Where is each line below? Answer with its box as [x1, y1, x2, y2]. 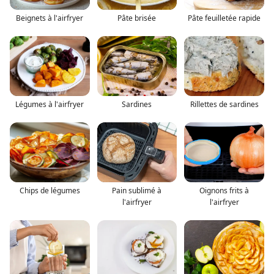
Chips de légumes [19, 185, 80, 196]
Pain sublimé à [112, 185, 162, 196]
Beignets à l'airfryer [16, 12, 84, 23]
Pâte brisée [117, 12, 157, 23]
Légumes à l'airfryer [15, 98, 84, 109]
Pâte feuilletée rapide [188, 12, 261, 23]
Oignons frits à [199, 185, 250, 196]
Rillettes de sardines [190, 98, 259, 109]
